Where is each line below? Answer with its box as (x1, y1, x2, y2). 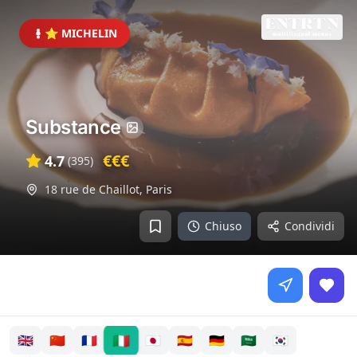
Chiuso (205, 218, 241, 233)
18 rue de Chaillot (45, 182, 139, 197)
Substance (25, 116, 121, 139)
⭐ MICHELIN (45, 25, 117, 41)
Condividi (284, 218, 335, 233)
